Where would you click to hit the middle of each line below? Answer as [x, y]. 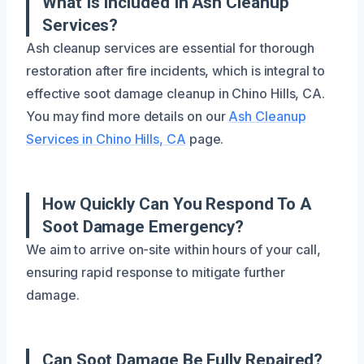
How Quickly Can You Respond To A [177, 204]
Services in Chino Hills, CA [106, 139]
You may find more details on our [128, 116]
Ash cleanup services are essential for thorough [171, 48]
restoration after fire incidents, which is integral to [175, 70]
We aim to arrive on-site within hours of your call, [173, 249]
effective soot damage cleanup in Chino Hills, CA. [176, 93]
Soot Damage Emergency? [143, 226]
